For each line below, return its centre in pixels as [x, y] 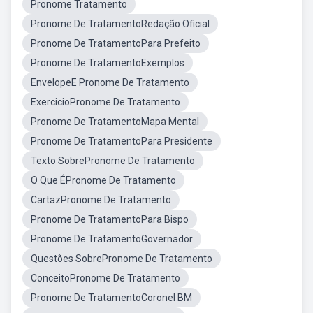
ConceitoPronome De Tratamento [105, 278]
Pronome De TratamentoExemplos [108, 63]
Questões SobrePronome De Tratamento [122, 259]
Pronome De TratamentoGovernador [112, 239]
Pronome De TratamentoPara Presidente [122, 141]
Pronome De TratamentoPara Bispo [110, 219]
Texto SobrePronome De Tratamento [113, 161]
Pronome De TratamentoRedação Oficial [120, 24]
